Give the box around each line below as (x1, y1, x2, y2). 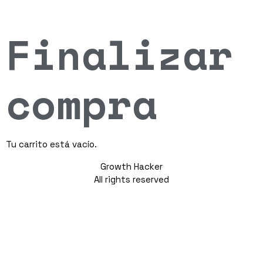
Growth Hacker (100, 161, 163, 172)
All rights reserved (94, 174, 169, 185)
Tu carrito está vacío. (6, 139, 97, 150)
